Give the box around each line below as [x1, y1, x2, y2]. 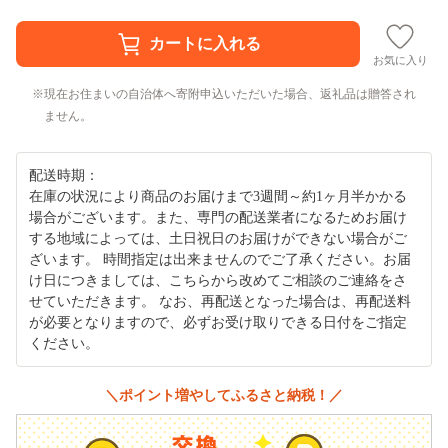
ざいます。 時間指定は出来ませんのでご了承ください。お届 [29, 251, 411, 267]
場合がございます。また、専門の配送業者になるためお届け [29, 209, 407, 225]
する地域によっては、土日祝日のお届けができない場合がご [29, 230, 407, 246]
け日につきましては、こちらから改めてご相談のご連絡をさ [29, 272, 407, 288]
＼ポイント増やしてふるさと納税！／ [105, 386, 343, 403]
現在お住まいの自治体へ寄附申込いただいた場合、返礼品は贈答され [44, 86, 416, 101]
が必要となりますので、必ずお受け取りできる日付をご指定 [29, 314, 407, 330]
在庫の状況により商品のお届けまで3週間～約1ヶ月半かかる [29, 188, 407, 204]
